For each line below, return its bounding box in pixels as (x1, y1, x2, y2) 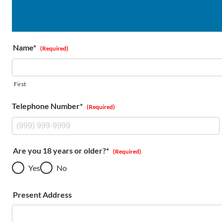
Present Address (13, 190, 72, 199)
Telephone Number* (12, 101, 83, 111)
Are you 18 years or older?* (13, 146, 109, 155)
